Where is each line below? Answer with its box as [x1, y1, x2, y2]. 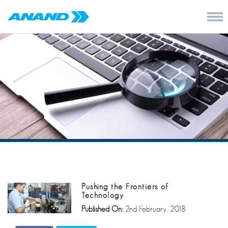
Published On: [81, 204, 126, 214]
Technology [81, 190, 124, 200]
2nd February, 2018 [125, 204, 186, 214]
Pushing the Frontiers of [81, 182, 168, 191]
